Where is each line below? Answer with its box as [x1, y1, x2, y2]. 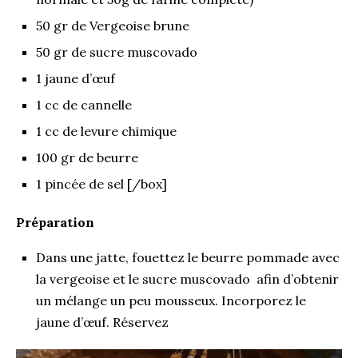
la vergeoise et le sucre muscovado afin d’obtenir [36, 270, 339, 287]
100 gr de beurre [36, 149, 138, 165]
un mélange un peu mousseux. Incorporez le [36, 292, 306, 308]
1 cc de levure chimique [36, 122, 177, 139]
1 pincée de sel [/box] [36, 175, 167, 192]
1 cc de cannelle [36, 96, 132, 113]
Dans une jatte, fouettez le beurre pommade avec [36, 249, 340, 265]
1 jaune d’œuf [36, 70, 115, 86]
